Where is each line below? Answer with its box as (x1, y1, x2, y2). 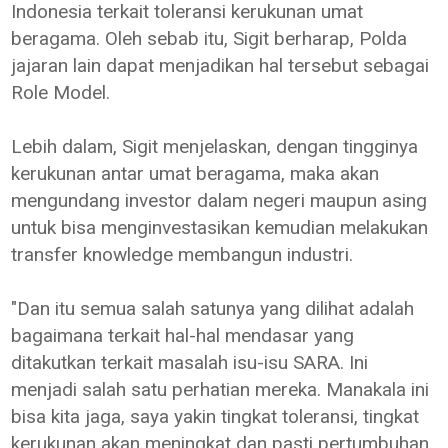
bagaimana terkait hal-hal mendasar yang (11, 323, 355, 347)
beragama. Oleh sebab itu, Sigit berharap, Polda (11, 26, 408, 50)
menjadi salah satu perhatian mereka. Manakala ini (11, 377, 430, 401)
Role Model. (11, 80, 116, 104)
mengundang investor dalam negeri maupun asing (11, 188, 428, 212)
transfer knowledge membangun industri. (11, 242, 359, 266)
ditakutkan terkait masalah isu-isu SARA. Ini (11, 350, 369, 374)
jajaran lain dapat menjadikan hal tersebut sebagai (11, 53, 430, 77)
